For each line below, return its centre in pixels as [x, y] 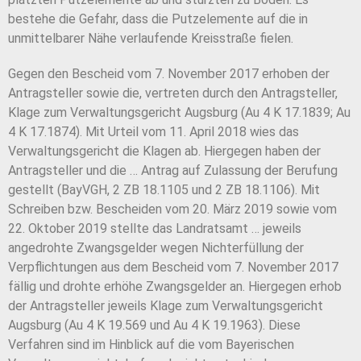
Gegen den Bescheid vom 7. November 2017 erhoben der [169, 74]
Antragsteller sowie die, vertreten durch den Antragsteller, [173, 93]
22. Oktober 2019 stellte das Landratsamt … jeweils [155, 229]
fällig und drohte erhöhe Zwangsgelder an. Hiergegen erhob [175, 287]
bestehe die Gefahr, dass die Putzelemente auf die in [158, 19]
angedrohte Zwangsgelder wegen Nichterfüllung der [156, 248]
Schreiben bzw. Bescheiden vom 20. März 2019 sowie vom [172, 210]
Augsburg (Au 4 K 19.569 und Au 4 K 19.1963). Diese [154, 326]
